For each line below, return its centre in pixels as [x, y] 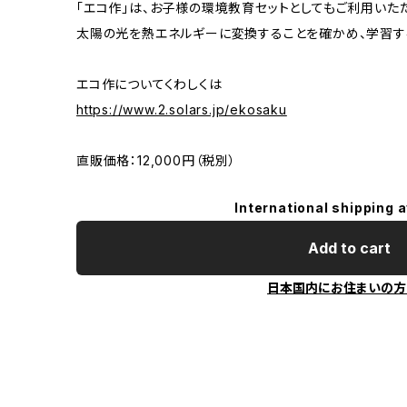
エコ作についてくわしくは [149, 84]
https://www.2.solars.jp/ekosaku [182, 110]
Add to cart [349, 248]
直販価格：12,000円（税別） [156, 161]
